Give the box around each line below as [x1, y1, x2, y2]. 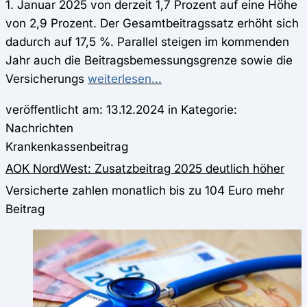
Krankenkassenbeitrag [5, 139, 128, 154]
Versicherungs [5, 71, 88, 86]
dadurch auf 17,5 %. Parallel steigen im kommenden [5, 34, 289, 49]
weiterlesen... [88, 71, 162, 86]
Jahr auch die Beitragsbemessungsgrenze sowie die [5, 53, 293, 68]
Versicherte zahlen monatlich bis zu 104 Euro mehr [5, 183, 284, 198]
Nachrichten [5, 121, 73, 136]
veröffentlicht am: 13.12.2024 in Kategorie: [5, 102, 237, 117]
